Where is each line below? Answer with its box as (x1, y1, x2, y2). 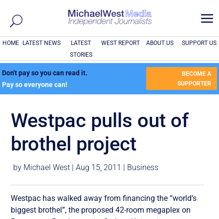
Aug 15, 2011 (76, 163, 122, 172)
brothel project (11, 132, 137, 155)
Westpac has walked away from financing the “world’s (11, 193, 197, 203)
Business (127, 163, 159, 172)
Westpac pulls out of (11, 109, 189, 132)
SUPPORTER (177, 80, 211, 87)
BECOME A (181, 70, 211, 77)
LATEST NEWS (22, 40, 61, 46)
